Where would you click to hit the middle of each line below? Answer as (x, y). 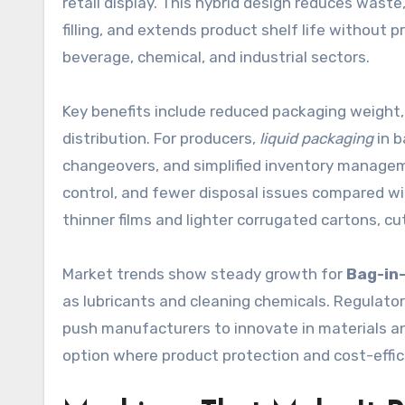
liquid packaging (316, 138)
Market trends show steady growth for (204, 274)
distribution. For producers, (161, 138)
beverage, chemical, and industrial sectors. (216, 57)
